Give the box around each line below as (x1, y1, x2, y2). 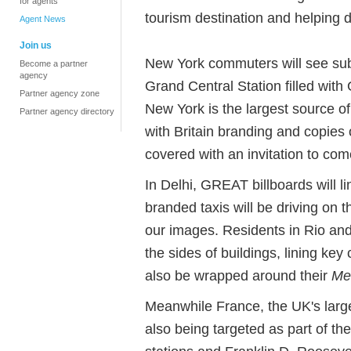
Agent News (20, 14, 66, 24)
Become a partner (20, 59, 88, 68)
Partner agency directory (20, 107, 114, 116)
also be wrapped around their (145, 267, 331, 284)
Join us (20, 40, 52, 51)
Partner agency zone (20, 89, 100, 98)
